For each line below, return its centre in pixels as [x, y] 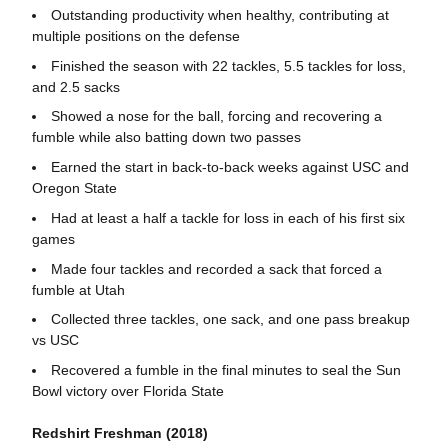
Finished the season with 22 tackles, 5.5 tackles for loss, [228, 65]
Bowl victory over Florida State [129, 391]
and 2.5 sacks [75, 86]
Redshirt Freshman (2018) [119, 433]
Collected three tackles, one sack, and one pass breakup [230, 319]
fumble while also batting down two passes [166, 137]
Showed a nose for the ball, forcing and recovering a [216, 116]
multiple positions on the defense [135, 35]
